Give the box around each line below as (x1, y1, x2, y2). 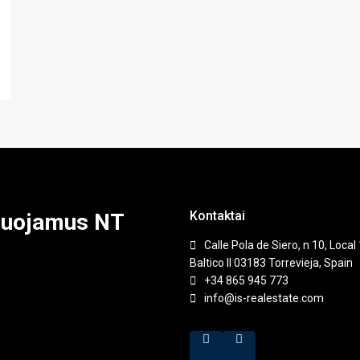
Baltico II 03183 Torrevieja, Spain (190, 256, 353, 269)
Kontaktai (190, 207, 245, 223)
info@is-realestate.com (204, 291, 324, 305)
